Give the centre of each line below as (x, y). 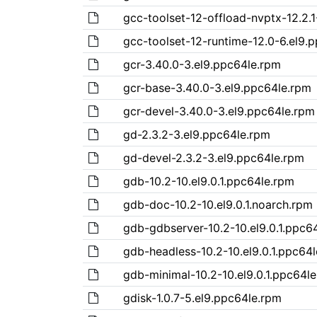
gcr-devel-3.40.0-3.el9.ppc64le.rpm (219, 111)
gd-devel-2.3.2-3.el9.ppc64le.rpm (213, 157)
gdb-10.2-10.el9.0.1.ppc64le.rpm (208, 181)
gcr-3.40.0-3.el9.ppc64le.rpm (202, 64)
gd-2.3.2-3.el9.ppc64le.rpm (196, 134)
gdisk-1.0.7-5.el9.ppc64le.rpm (202, 298)
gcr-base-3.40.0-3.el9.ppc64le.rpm (217, 87)
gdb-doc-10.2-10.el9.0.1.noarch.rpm (218, 204)
